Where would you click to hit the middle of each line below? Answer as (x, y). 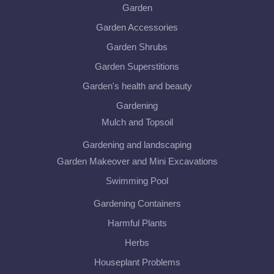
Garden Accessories (137, 27)
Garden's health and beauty (137, 86)
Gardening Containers (137, 203)
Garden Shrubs (137, 47)
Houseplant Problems (137, 262)
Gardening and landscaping (137, 145)
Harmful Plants (137, 223)
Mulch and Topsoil (137, 122)
